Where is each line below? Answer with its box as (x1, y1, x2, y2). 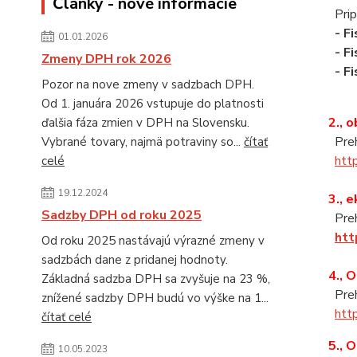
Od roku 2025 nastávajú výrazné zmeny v (41, 233, 265, 249)
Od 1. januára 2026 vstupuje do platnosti (41, 96, 264, 112)
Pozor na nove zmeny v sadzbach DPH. (41, 76, 254, 93)
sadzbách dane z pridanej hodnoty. (41, 252, 228, 269)
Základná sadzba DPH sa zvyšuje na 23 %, (41, 271, 270, 288)
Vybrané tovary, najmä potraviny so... (41, 134, 244, 151)
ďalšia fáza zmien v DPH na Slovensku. (41, 115, 249, 131)
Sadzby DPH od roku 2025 (41, 206, 202, 225)
